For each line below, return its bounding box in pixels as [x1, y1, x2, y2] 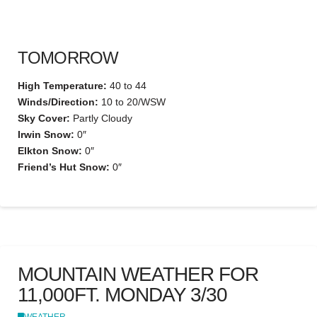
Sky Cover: [18, 113, 70, 125]
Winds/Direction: [18, 96, 98, 108]
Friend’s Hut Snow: [18, 161, 110, 173]
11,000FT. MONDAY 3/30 [18, 283, 228, 306]
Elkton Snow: [18, 145, 82, 157]
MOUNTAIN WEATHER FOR [18, 263, 259, 285]
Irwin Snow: [18, 129, 74, 141]
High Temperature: [18, 80, 107, 92]
